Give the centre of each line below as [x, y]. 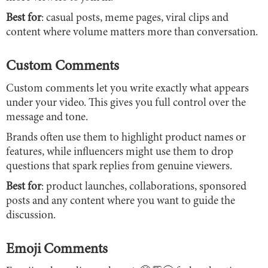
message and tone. [47, 117]
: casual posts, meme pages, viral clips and [135, 18]
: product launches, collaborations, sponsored [144, 187]
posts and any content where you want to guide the [121, 201]
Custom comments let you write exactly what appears [127, 89]
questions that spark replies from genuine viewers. [119, 166]
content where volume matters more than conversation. [132, 32]
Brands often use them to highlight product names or [126, 138]
